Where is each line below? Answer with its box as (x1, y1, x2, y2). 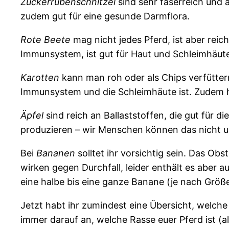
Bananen (36, 148, 75, 159)
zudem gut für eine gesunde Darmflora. (20, 11, 190, 22)
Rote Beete (20, 34, 71, 45)
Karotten (20, 72, 59, 83)
